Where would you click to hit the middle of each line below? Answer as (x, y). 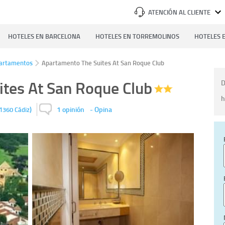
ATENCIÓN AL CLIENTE (179, 12)
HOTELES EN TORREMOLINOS (137, 36)
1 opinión (71, 109)
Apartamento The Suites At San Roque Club (103, 63)
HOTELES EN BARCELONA (44, 36)
